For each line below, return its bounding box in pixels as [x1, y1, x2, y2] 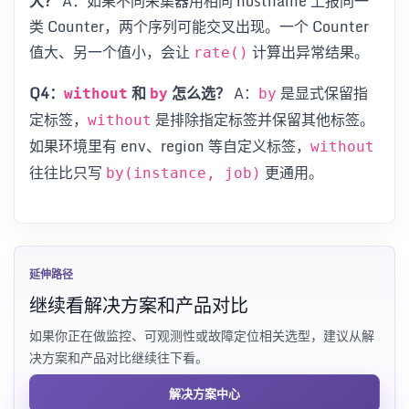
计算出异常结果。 [248, 39, 369, 64]
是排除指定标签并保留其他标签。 [152, 107, 374, 131]
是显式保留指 [277, 80, 368, 105]
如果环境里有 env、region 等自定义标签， [29, 133, 310, 158]
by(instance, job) [106, 163, 261, 182]
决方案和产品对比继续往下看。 [29, 346, 208, 368]
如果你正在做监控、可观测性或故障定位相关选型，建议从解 [29, 324, 374, 346]
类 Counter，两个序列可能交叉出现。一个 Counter [29, 14, 369, 38]
